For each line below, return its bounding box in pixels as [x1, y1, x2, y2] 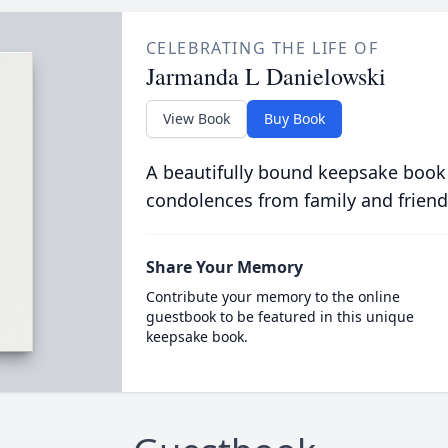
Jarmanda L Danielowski [145, 60, 386, 92]
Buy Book [263, 109, 325, 128]
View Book [162, 109, 230, 128]
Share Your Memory [145, 256, 303, 278]
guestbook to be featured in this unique [145, 307, 414, 326]
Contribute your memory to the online [145, 287, 400, 306]
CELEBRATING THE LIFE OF [145, 37, 379, 59]
